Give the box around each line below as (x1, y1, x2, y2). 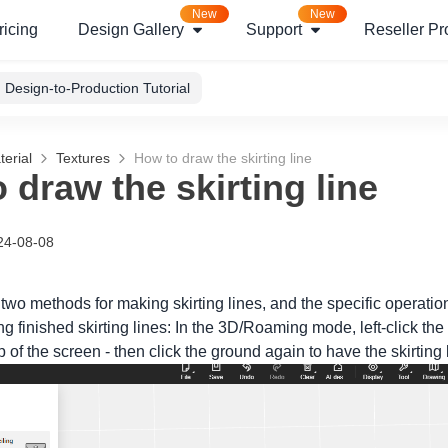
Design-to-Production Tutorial (5, 80, 190, 96)
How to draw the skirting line (134, 150, 312, 166)
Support (246, 21, 302, 38)
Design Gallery (78, 21, 184, 38)
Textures (56, 150, 110, 166)
